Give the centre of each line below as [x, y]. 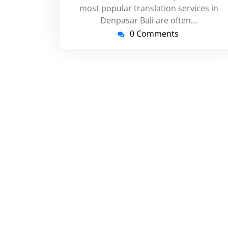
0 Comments [154, 34]
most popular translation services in [149, 8]
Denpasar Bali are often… [149, 20]
